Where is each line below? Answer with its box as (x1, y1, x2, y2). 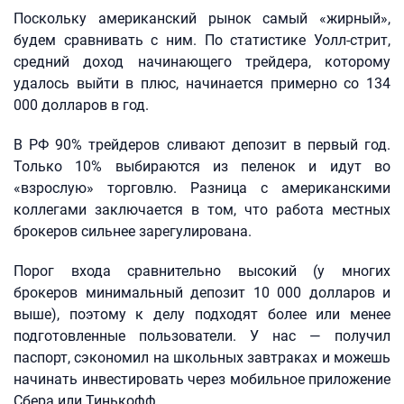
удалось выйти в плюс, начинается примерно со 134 (14, 75, 390, 92)
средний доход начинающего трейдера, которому (14, 53, 390, 70)
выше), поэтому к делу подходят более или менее (14, 306, 390, 323)
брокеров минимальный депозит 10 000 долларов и (14, 284, 390, 301)
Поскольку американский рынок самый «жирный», (14, 10, 390, 27)
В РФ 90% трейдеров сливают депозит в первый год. (14, 136, 390, 153)
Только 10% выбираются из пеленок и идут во (14, 158, 390, 175)
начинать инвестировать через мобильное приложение (14, 371, 390, 388)
